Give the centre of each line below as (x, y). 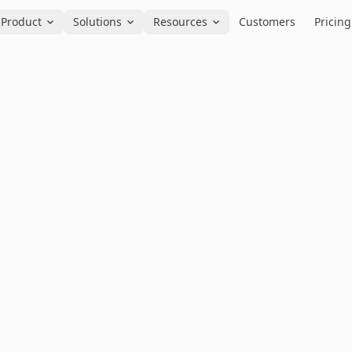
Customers (267, 22)
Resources (180, 22)
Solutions (97, 22)
